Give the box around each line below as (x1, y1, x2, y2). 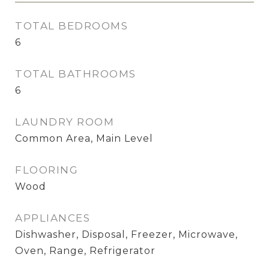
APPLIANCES (15, 212, 90, 224)
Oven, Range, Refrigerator (15, 245, 156, 256)
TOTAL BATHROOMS (15, 68, 136, 80)
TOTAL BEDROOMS (15, 20, 128, 32)
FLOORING (15, 164, 78, 176)
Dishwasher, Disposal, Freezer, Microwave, (15, 229, 238, 240)
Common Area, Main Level (15, 133, 153, 144)
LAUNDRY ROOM (15, 116, 114, 128)
